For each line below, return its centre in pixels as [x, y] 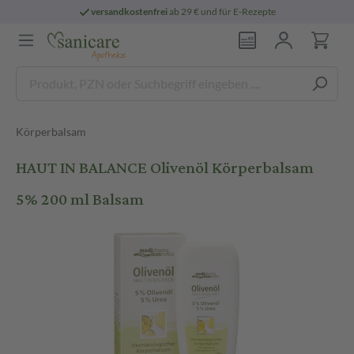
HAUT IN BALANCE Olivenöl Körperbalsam [165, 168]
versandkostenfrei [130, 11]
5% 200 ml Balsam [80, 200]
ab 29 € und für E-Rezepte [222, 11]
